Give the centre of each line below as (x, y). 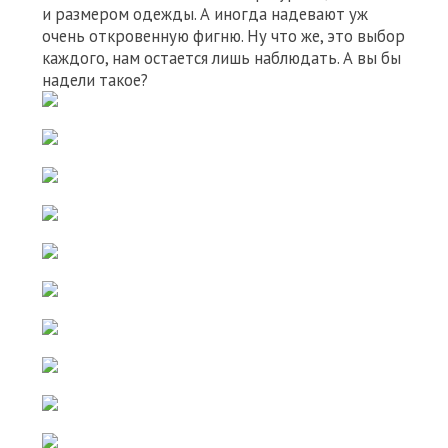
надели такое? (95, 80)
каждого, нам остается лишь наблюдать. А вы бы (221, 58)
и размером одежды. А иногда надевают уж (205, 14)
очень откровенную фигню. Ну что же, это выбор (223, 36)
